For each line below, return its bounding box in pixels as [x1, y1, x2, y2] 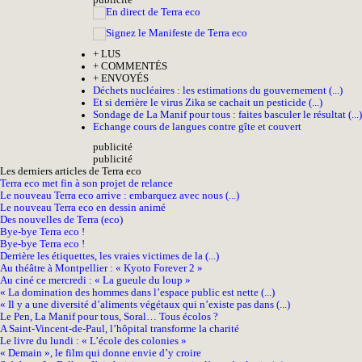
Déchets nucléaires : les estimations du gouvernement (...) [93, 85, 343, 97]
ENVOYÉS [99, 73, 149, 85]
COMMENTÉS [99, 61, 167, 73]
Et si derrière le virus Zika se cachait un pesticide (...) [93, 97, 322, 109]
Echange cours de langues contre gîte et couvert [93, 121, 301, 133]
